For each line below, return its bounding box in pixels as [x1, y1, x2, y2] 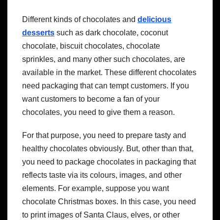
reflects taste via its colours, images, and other [22, 170, 182, 179]
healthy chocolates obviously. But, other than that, [22, 144, 193, 153]
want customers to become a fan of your [22, 94, 160, 103]
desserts [22, 28, 55, 37]
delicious [137, 15, 171, 24]
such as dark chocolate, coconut [55, 28, 168, 37]
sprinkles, [22, 55, 55, 63]
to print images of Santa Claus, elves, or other [22, 210, 180, 219]
